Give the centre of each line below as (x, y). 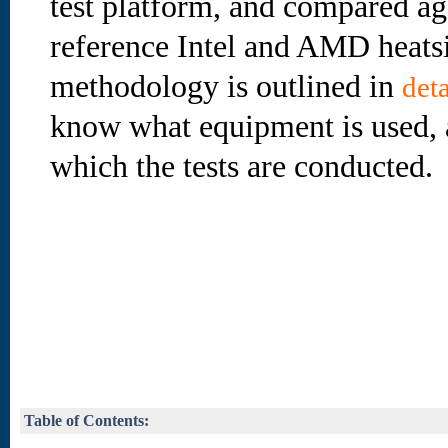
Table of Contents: (86, 420)
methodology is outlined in (226, 86)
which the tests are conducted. (241, 166)
